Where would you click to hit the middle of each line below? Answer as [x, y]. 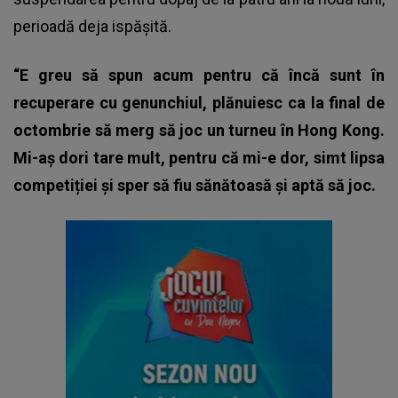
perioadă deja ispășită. [92, 26]
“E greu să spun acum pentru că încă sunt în [199, 75]
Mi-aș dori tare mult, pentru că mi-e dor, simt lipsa [199, 157]
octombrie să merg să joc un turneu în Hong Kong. [199, 130]
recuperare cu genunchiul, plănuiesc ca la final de [199, 102]
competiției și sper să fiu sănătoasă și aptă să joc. [195, 185]
